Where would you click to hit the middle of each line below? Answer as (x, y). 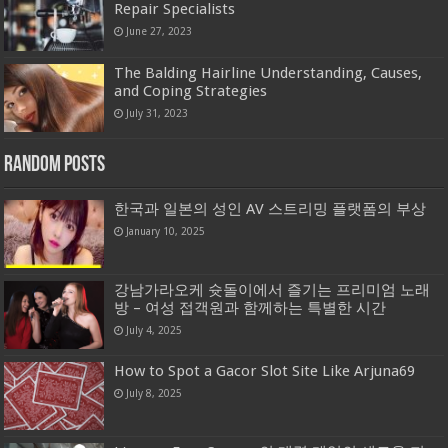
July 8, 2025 (154, 393)
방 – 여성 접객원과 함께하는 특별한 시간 (250, 307)
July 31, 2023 (157, 112)
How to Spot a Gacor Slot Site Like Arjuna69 (265, 371)
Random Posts (55, 165)
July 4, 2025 (154, 329)
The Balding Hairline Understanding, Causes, (268, 72)
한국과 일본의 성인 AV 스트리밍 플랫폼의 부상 (270, 208)
